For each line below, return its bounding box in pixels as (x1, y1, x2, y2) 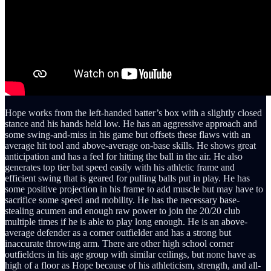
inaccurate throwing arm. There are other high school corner (5, 238, 233, 249)
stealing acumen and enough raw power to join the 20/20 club (5, 205, 240, 216)
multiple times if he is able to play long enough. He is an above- (5, 216, 247, 227)
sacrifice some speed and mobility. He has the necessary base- (5, 194, 240, 205)
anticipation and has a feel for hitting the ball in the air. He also (5, 151, 243, 162)
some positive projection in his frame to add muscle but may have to (5, 183, 263, 194)
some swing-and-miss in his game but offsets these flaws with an (5, 129, 250, 140)
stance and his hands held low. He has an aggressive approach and (5, 118, 257, 129)
